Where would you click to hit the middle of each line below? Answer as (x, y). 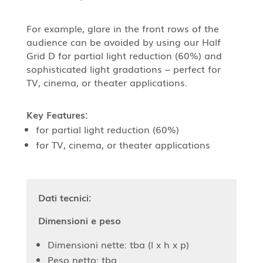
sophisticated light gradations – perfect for (123, 68)
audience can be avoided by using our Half (123, 41)
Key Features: (57, 114)
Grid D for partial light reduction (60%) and (124, 55)
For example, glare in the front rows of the (122, 28)
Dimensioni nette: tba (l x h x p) (118, 244)
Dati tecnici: (65, 197)
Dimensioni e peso (79, 220)
